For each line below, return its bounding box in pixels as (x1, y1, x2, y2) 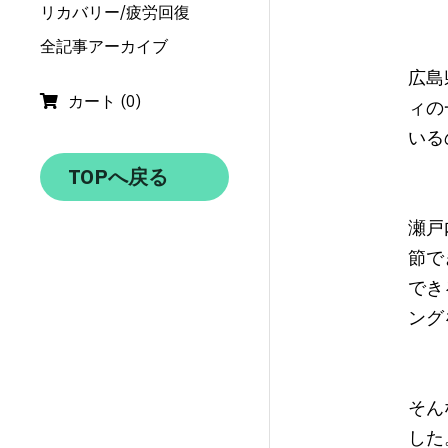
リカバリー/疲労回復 (40, 2, 190, 23)
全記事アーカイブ (40, 36, 168, 57)
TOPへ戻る (68, 163, 168, 191)
